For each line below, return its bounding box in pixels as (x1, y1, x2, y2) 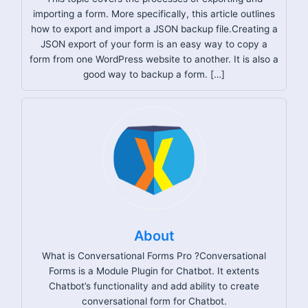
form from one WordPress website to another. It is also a (30, 53, 278, 65)
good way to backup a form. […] (83, 68, 225, 80)
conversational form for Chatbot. (81, 295, 227, 307)
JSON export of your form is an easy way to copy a (41, 38, 267, 49)
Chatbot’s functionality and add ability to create (49, 280, 259, 291)
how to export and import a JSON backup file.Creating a (30, 23, 278, 34)
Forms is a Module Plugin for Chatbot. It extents (49, 265, 259, 276)
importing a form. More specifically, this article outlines (33, 8, 275, 19)
